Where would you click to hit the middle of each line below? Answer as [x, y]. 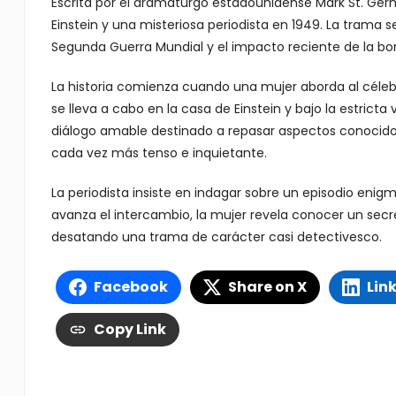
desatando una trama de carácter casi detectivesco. [216, 237]
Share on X [267, 287]
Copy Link [129, 329]
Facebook [130, 287]
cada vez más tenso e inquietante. [159, 153]
